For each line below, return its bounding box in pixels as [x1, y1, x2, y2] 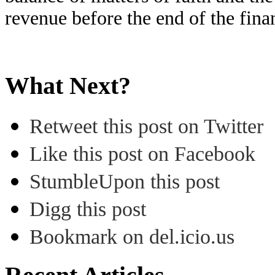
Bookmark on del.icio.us [29, 225, 234, 249]
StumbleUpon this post [29, 170, 220, 193]
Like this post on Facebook [29, 142, 255, 166]
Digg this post [29, 198, 146, 221]
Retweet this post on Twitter [29, 115, 263, 138]
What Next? [5, 71, 131, 99]
